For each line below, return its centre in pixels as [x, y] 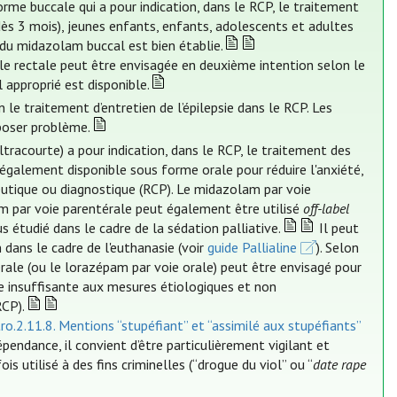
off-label [327, 209]
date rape [340, 365]
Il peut [337, 228]
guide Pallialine [253, 248]
